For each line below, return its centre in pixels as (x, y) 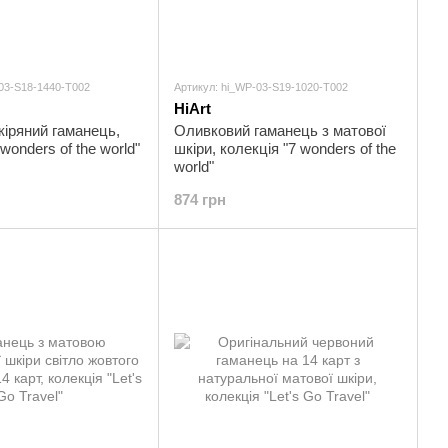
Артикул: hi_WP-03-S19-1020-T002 (261, 87)
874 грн (200, 199)
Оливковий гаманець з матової (280, 130)
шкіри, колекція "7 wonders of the (285, 148)
